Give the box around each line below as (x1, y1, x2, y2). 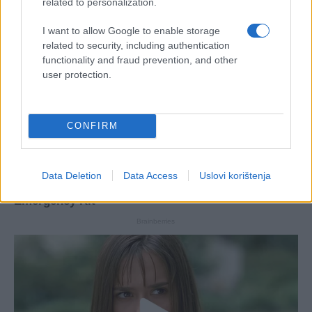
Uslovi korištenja (198, 169, 271, 181)
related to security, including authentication (42, 39, 230, 51)
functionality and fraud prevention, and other (42, 54, 237, 65)
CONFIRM (66, 120, 118, 131)
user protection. (42, 68, 111, 80)
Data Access (123, 169, 178, 181)
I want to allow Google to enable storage (42, 24, 220, 36)
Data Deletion (41, 169, 102, 181)
